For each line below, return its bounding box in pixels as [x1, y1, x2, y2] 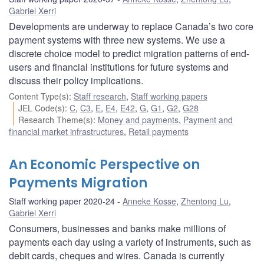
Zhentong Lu [181, 194, 229, 207]
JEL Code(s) [18, 101, 65, 114]
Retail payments [128, 125, 189, 137]
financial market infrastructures [9, 125, 124, 137]
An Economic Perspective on [9, 155, 200, 174]
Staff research [74, 90, 126, 102]
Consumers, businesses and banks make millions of [9, 221, 226, 235]
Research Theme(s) [18, 113, 94, 126]
